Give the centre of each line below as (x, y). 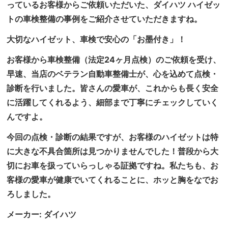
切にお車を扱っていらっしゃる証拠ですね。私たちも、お (113, 165)
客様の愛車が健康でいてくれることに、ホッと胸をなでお (113, 180)
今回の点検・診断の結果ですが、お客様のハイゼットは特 (113, 137)
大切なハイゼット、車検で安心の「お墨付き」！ (96, 39)
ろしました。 (31, 194)
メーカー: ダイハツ (42, 214)
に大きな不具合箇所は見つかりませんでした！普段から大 (113, 151)
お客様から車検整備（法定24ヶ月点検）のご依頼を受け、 (114, 60)
